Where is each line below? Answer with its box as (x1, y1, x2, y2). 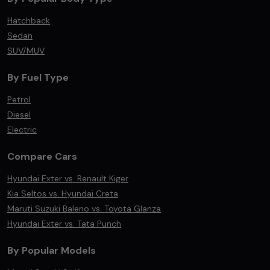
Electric (7, 124, 37, 135)
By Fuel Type (7, 71, 69, 84)
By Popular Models (7, 244, 96, 257)
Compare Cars (7, 150, 77, 163)
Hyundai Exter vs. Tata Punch (7, 218, 121, 229)
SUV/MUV (7, 45, 45, 56)
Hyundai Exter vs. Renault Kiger (7, 173, 128, 184)
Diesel (7, 109, 31, 120)
